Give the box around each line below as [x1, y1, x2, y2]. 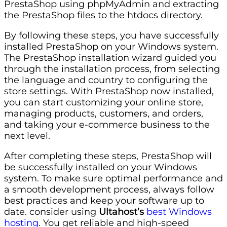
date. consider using [4, 206, 99, 217]
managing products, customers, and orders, [4, 108, 203, 119]
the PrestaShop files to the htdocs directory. [4, 10, 203, 21]
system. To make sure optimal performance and [4, 173, 223, 184]
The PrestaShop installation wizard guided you [4, 52, 216, 63]
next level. [4, 130, 50, 141]
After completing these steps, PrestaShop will [4, 150, 212, 162]
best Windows [146, 206, 212, 217]
